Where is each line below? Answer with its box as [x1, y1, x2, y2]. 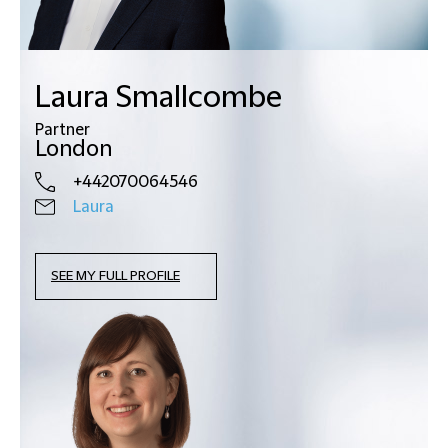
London [35, 136, 112, 162]
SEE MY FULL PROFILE [51, 267, 180, 284]
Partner [35, 120, 90, 139]
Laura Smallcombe [35, 79, 282, 115]
